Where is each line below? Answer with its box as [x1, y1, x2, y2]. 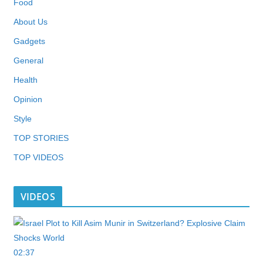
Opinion [13, 95, 42, 104]
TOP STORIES [13, 133, 69, 143]
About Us [13, 17, 48, 26]
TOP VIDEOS [13, 153, 63, 162]
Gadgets [13, 36, 45, 46]
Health [13, 75, 38, 85]
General [13, 56, 43, 65]
